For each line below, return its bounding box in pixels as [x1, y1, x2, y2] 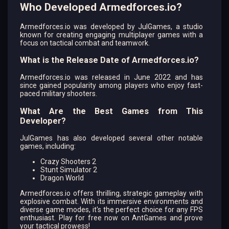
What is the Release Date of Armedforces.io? [20, 55, 199, 65]
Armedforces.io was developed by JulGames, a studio [20, 22, 203, 31]
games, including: [20, 142, 76, 151]
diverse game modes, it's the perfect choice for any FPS [20, 205, 203, 214]
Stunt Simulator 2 [40, 166, 97, 174]
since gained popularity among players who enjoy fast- [20, 81, 203, 90]
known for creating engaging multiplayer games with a [20, 30, 203, 39]
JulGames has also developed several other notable [20, 134, 203, 143]
